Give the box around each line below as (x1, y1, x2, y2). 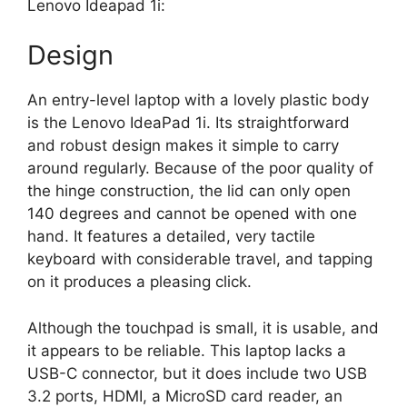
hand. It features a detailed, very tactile (27, 227, 315, 246)
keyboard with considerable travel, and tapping (27, 250, 372, 269)
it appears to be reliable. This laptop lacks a (27, 341, 346, 360)
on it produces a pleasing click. (27, 273, 252, 292)
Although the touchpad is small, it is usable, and (27, 318, 379, 337)
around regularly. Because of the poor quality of (27, 159, 373, 178)
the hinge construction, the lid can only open (27, 182, 351, 201)
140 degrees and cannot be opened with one (27, 204, 357, 223)
